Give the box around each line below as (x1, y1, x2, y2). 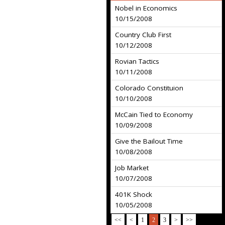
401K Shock (115, 190, 152, 199)
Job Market (115, 163, 149, 172)
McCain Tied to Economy (115, 110, 193, 119)
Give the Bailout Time (115, 137, 183, 146)
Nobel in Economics (115, 4, 177, 13)
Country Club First (115, 30, 171, 39)
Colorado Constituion (115, 83, 183, 92)
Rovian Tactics (115, 57, 159, 66)
